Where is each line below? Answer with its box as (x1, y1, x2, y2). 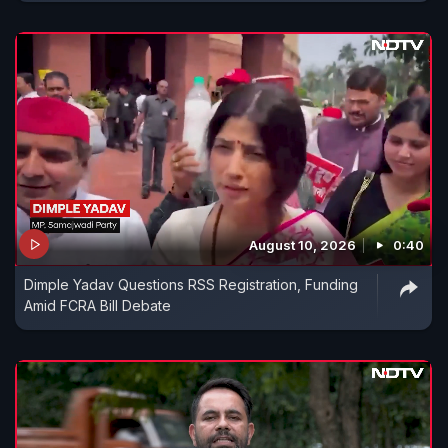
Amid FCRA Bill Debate (24, 297, 171, 315)
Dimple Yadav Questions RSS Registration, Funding (24, 276, 358, 294)
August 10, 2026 (249, 237, 356, 254)
